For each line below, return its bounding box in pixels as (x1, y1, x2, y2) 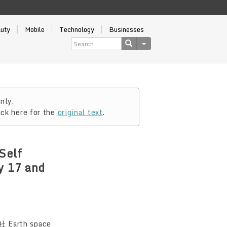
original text (57, 106, 103, 118)
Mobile (24, 24, 45, 35)
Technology (59, 24, 94, 35)
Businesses (108, 24, 144, 35)
